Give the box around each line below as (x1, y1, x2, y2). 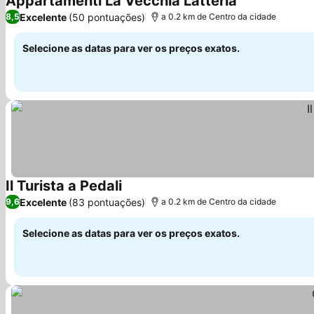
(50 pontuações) (69, 11, 145, 23)
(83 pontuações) (69, 196, 145, 208)
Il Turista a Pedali (6, 177, 122, 194)
